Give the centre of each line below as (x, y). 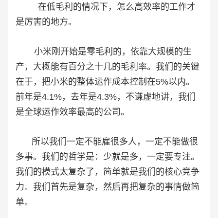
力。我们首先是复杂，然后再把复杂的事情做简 (108, 187)
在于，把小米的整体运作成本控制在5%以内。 (105, 82)
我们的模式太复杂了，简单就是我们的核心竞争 (108, 172)
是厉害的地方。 (46, 22)
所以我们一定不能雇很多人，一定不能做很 (107, 142)
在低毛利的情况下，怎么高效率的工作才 (106, 7)
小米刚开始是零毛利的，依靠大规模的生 (104, 52)
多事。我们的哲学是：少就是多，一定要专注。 (108, 157)
